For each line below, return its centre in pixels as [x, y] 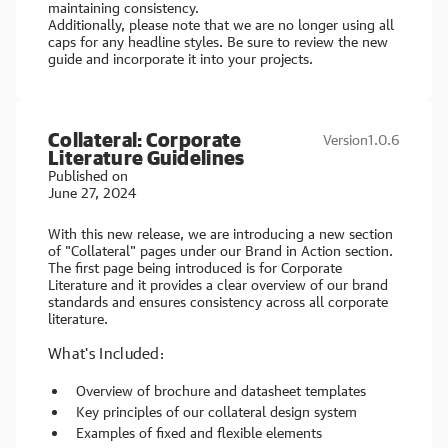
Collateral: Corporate [145, 139]
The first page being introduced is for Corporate [195, 267]
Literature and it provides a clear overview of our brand [218, 284]
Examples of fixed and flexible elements [199, 432]
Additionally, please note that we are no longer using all [221, 24]
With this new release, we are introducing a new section [220, 233]
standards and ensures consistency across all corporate [218, 301]
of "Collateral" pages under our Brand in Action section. [220, 250]
